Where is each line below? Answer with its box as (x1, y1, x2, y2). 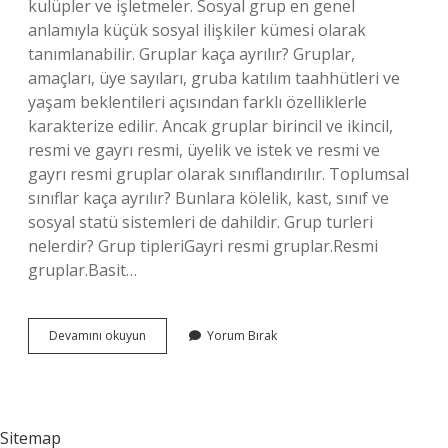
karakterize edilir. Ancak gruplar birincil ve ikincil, (28, 115, 393, 137)
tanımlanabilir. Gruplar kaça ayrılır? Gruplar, (28, 43, 355, 65)
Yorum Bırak (207, 327, 277, 344)
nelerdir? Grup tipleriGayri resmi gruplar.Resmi (28, 235, 378, 257)
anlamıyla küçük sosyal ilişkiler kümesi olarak (28, 19, 366, 41)
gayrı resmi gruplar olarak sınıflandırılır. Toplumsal (28, 163, 409, 185)
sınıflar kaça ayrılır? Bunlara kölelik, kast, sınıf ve (28, 187, 389, 209)
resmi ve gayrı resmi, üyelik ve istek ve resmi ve (28, 139, 380, 161)
